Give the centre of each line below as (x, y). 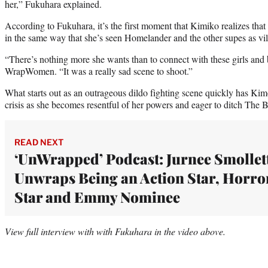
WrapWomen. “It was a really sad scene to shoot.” (99, 71)
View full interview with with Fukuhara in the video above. (115, 231)
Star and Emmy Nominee (97, 197)
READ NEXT (39, 142)
